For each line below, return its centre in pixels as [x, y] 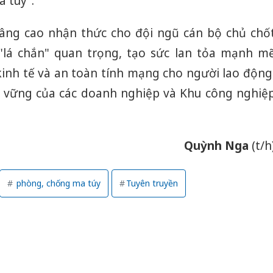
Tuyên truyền [152, 183]
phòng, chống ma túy [57, 183]
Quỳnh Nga [216, 146]
